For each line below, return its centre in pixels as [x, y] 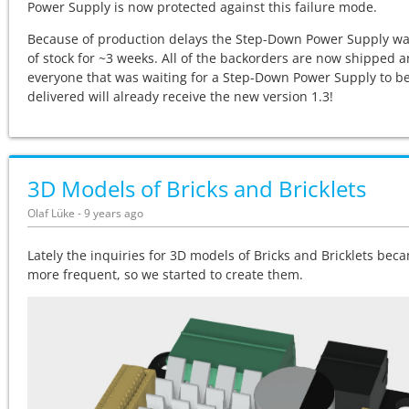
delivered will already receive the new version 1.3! [180, 97]
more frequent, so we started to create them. [165, 275]
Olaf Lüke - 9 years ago [85, 214]
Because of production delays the [131, 39]
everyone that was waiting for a [125, 78]
